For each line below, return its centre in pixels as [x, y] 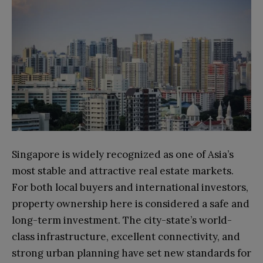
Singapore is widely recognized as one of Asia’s [123, 154]
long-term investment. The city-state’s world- [122, 220]
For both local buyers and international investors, [130, 187]
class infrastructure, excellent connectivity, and [126, 236]
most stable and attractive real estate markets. [123, 171]
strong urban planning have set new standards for [131, 253]
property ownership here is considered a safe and [131, 203]
